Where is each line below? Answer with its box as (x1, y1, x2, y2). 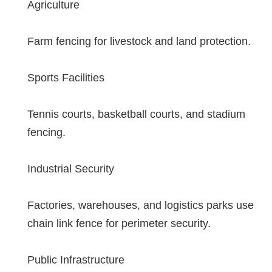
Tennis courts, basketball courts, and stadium (27, 107, 245, 120)
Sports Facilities (27, 71, 104, 84)
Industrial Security (27, 162, 114, 175)
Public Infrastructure (27, 253, 124, 266)
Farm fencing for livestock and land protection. (27, 35, 251, 47)
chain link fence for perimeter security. (27, 217, 211, 229)
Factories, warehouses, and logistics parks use (27, 199, 254, 211)
